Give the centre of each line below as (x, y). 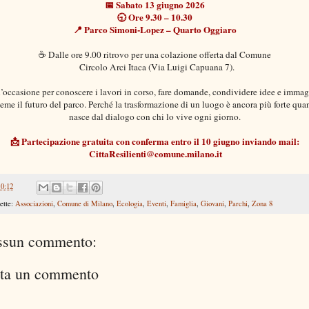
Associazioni (34, 204)
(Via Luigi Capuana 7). (190, 67)
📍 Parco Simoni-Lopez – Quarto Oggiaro (154, 29)
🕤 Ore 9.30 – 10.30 (154, 17)
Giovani (212, 204)
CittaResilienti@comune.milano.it (156, 153)
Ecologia (130, 204)
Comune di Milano (85, 204)
